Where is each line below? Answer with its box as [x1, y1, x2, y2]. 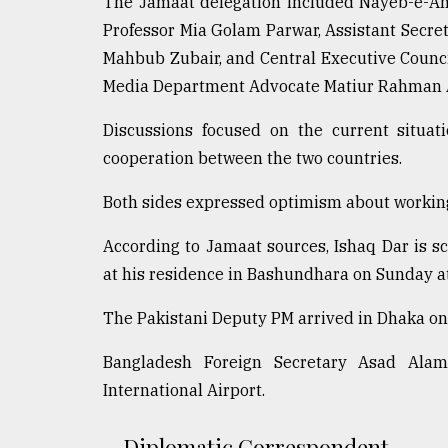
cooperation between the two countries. [103, 148, 402, 169]
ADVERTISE [20, 210, 115, 230]
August [20, 101, 54, 115]
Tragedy [35, 13, 106, 33]
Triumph [20, 51, 94, 71]
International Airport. [103, 380, 265, 401]
